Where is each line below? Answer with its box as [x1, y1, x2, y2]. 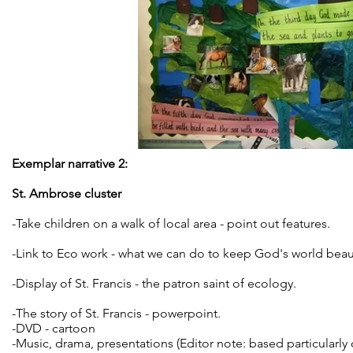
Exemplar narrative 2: [12, 156, 128, 171]
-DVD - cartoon [12, 321, 95, 336]
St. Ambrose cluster [12, 186, 121, 201]
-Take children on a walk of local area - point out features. [12, 216, 330, 231]
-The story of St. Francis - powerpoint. [12, 306, 221, 321]
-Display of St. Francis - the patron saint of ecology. [12, 276, 296, 291]
